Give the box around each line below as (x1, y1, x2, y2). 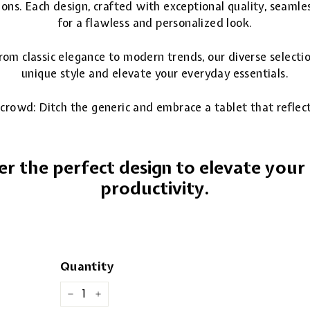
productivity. (100, 176, 210, 200)
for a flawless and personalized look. (57, 15, 253, 30)
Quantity (60, 258, 114, 274)
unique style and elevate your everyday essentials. (21, 66, 289, 81)
